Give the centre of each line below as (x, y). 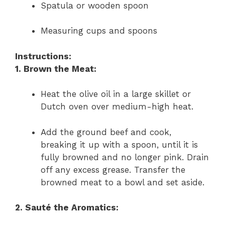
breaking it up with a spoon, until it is (119, 144)
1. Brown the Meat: (56, 69)
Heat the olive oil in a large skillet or (116, 94)
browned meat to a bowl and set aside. (123, 182)
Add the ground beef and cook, (106, 132)
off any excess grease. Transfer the (113, 170)
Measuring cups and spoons (99, 31)
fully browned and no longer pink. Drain (125, 157)
